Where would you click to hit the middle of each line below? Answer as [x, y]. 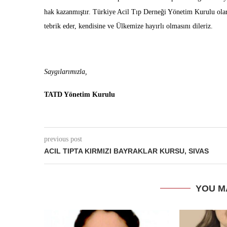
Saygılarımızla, [67, 72]
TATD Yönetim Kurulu [80, 94]
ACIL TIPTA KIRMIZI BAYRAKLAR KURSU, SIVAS [126, 151]
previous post [63, 139]
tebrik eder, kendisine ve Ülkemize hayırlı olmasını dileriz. [128, 26]
